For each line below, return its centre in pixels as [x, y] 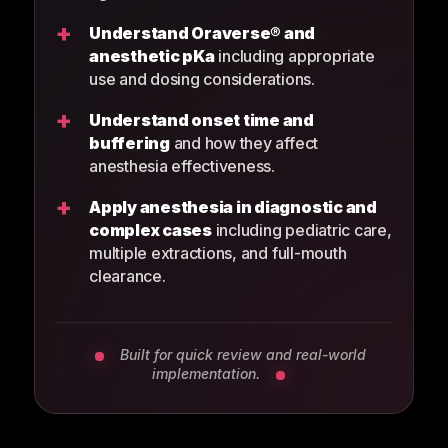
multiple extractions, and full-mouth [218, 253]
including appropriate [294, 56]
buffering [129, 143]
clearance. [127, 276]
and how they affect [244, 143]
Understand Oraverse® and [202, 33]
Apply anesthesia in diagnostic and [233, 207]
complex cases [150, 230]
